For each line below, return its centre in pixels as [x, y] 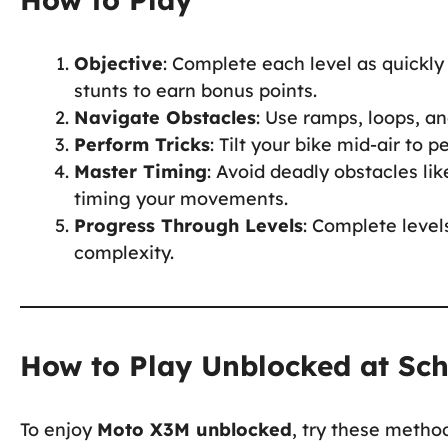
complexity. [124, 252]
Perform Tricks [142, 144]
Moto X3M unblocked [194, 429]
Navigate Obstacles [165, 117]
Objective [118, 63]
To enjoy [58, 429]
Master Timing [140, 171]
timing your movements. [181, 198]
